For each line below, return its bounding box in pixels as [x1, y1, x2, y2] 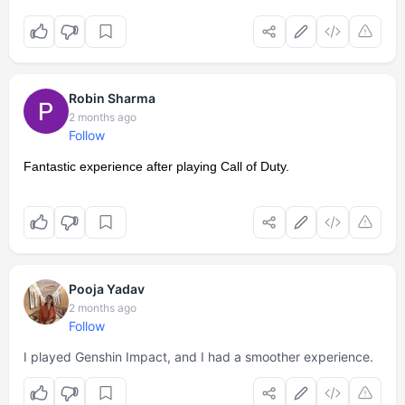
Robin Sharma [69, 90, 155, 106]
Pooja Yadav [69, 281, 145, 297]
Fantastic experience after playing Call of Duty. [24, 159, 289, 174]
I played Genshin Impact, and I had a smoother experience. [24, 349, 373, 364]
